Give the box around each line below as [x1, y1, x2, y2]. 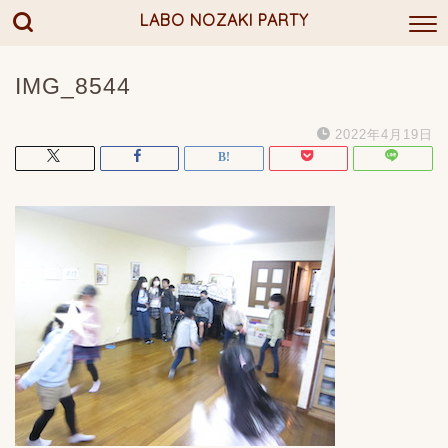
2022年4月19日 [335, 127, 433, 142]
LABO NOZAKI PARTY [139, 10, 309, 30]
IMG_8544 [15, 73, 131, 99]
